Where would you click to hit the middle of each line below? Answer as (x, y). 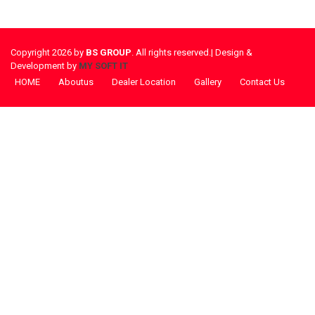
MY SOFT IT (103, 66)
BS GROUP (108, 52)
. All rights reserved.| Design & (192, 52)
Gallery (208, 82)
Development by (45, 66)
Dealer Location (144, 82)
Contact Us (262, 82)
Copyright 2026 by (47, 52)
